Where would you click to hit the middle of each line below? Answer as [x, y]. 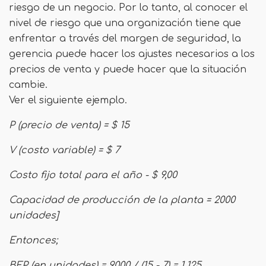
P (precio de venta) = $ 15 [69, 125]
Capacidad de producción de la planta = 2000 [122, 200]
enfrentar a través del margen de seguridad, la [125, 39]
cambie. [28, 85]
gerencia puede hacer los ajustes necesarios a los [132, 54]
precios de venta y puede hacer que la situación [128, 69]
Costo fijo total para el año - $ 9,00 [93, 175]
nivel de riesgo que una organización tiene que [125, 23]
